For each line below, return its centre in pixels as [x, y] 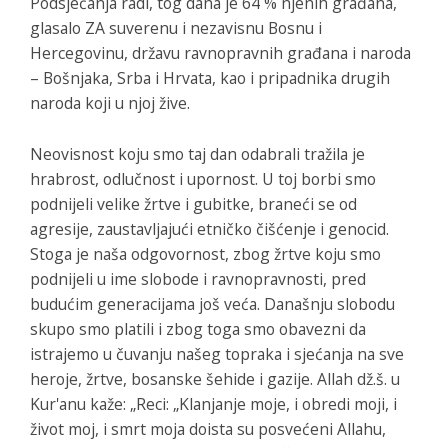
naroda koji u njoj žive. [110, 102]
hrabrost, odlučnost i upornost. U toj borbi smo [203, 178]
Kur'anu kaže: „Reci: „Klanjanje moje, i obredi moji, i [213, 403]
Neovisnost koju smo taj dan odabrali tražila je [197, 153]
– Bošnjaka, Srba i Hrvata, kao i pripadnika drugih [210, 77]
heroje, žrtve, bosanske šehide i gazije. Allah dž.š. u [215, 378]
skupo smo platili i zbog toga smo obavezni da [198, 328]
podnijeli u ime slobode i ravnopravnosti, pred [198, 278]
